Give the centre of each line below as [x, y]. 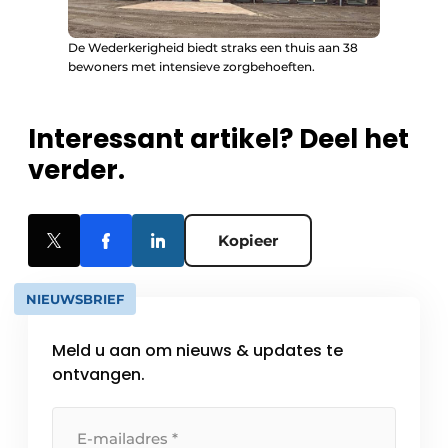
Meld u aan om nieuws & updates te [197, 351]
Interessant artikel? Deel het [218, 139]
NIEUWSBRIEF [75, 299]
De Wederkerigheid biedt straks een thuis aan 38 [213, 48]
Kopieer [248, 241]
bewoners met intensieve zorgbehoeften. [191, 67]
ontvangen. [98, 375]
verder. [76, 170]
